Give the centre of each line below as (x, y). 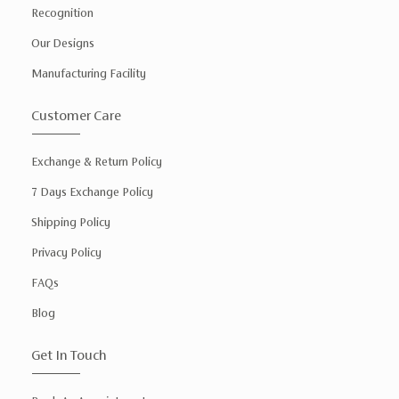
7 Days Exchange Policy (92, 191)
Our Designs (63, 43)
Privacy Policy (66, 252)
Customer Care (76, 115)
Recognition (62, 12)
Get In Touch (69, 354)
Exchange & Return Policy (97, 161)
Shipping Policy (71, 222)
